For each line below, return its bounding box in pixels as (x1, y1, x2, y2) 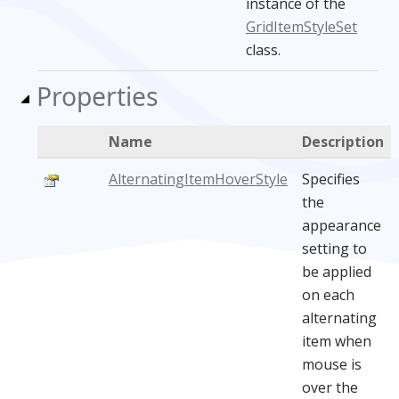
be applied (302, 262, 371, 281)
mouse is (302, 354, 362, 374)
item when (302, 331, 371, 351)
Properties (37, 79, 159, 113)
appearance (302, 216, 381, 235)
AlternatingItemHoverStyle (109, 169, 288, 189)
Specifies (302, 169, 360, 189)
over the (302, 378, 358, 397)
